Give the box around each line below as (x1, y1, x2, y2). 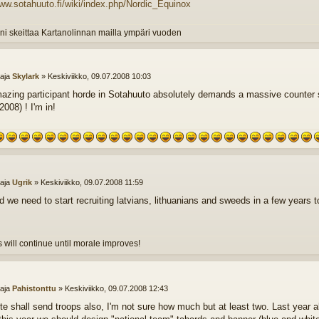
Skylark (11, 72, 39, 81)
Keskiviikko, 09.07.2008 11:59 (40, 178, 143, 187)
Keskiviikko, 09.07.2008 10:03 (47, 72, 151, 81)
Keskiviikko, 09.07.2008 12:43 (64, 284, 168, 293)
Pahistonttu (11, 284, 56, 293)
